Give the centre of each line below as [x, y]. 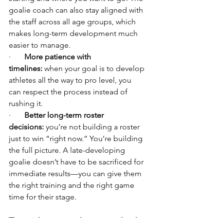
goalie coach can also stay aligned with [77, 10]
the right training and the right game [73, 185]
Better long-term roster [65, 115]
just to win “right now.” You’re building [77, 138]
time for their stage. [43, 197]
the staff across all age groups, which [73, 22]
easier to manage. [40, 45]
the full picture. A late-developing [68, 150]
